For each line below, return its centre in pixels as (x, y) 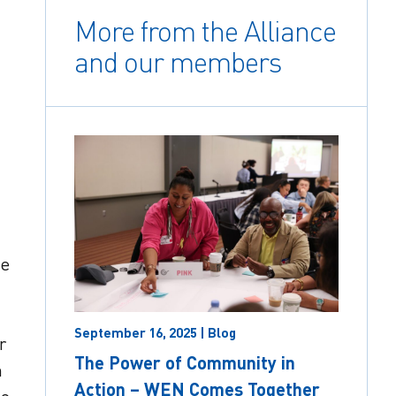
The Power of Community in (185, 362)
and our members (178, 63)
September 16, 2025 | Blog (156, 332)
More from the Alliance (206, 32)
